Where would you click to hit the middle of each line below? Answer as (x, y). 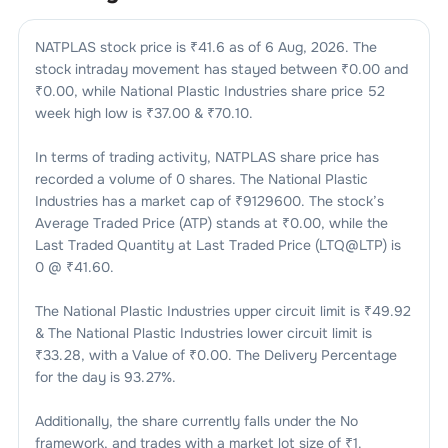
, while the (354, 222)
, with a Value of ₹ (138, 354)
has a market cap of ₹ (170, 200)
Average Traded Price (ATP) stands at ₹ (162, 222)
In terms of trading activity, (124, 156)
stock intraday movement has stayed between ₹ (191, 68)
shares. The (224, 178)
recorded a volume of (105, 178)
